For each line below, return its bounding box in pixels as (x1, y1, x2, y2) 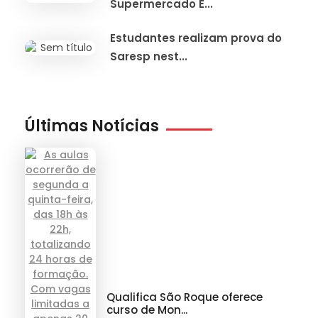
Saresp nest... (110, 48, 187, 64)
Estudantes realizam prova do (110, 30, 282, 45)
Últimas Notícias (25, 115, 159, 138)
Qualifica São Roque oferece (106, 289, 263, 305)
